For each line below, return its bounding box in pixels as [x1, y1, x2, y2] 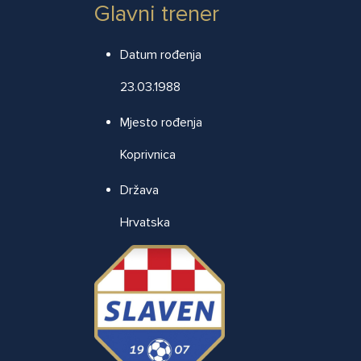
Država [120, 182, 159, 199]
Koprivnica [120, 147, 176, 164]
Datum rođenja [120, 47, 201, 64]
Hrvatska [120, 214, 170, 231]
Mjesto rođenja [120, 114, 202, 131]
